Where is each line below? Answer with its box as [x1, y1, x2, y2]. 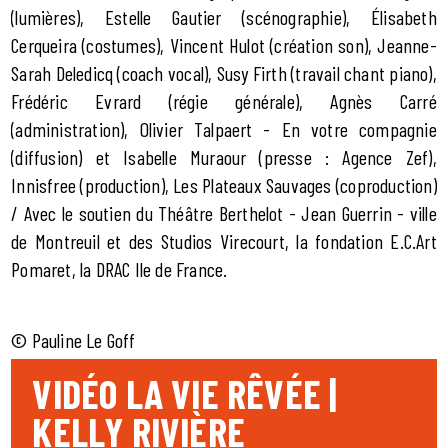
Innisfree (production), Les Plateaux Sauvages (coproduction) [11, 173, 437, 198]
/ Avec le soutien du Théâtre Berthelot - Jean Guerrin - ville [11, 201, 437, 226]
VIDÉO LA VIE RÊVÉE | [32, 369, 338, 418]
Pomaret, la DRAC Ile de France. [11, 257, 228, 282]
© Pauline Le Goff [11, 328, 136, 353]
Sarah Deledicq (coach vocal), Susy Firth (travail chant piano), [11, 61, 437, 86]
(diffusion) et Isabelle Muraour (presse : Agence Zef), [11, 145, 437, 170]
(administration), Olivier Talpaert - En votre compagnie [11, 117, 437, 142]
